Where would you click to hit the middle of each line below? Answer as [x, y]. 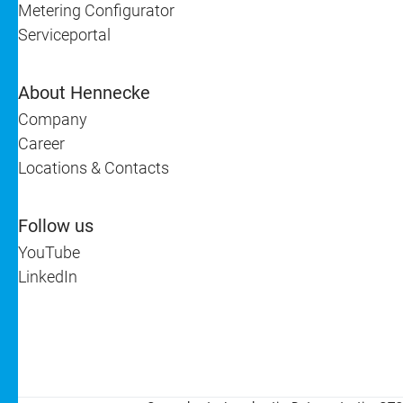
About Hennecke [84, 93]
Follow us [56, 226]
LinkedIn [48, 277]
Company [53, 119]
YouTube [49, 252]
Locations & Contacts [94, 168]
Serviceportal [64, 35]
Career [41, 143]
